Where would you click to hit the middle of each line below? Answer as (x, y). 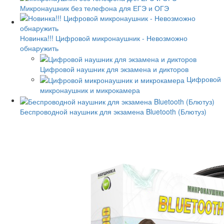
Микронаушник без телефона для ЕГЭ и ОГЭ (94, 8)
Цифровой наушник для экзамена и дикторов (114, 69)
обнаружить (39, 48)
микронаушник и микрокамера (90, 90)
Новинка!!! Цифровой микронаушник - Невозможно (104, 38)
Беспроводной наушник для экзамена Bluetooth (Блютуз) (113, 111)
